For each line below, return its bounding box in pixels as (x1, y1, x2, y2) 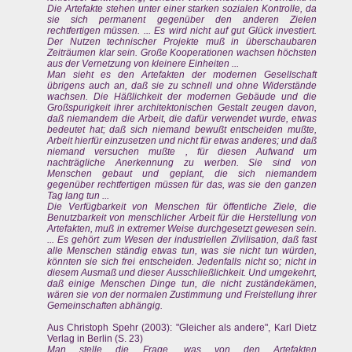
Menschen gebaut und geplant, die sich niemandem (47, 168, 317, 180)
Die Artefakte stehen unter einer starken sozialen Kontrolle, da (47, 3, 317, 15)
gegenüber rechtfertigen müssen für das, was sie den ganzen (47, 179, 317, 191)
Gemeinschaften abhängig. (47, 300, 163, 312)
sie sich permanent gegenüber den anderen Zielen (47, 14, 317, 26)
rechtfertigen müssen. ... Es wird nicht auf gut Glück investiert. (47, 25, 317, 37)
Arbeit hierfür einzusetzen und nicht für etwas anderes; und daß (47, 135, 317, 147)
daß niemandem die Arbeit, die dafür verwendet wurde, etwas (47, 113, 317, 125)
